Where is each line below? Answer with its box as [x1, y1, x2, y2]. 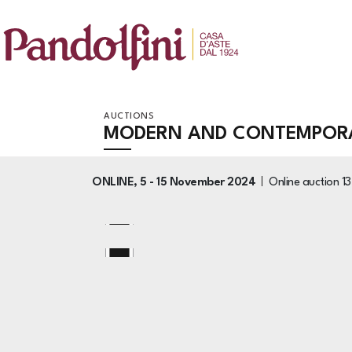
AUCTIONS [104, 112, 154, 121]
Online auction [269, 176, 342, 189]
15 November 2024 [156, 176, 255, 189]
